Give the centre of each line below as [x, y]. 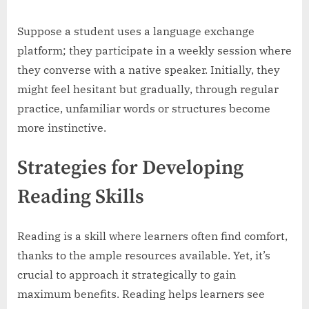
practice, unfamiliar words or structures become [144, 109]
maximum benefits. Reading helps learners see [141, 294]
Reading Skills [81, 198]
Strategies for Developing [130, 169]
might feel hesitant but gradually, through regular [148, 89]
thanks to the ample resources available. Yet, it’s [144, 256]
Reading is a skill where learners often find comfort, [152, 236]
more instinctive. [62, 128]
